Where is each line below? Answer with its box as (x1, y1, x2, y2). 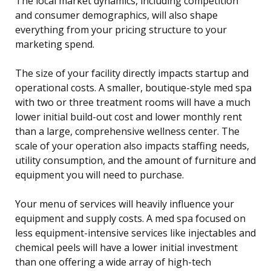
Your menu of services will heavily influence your (15, 197, 234, 211)
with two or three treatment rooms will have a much (15, 96, 250, 109)
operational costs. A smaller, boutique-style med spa (15, 81, 252, 95)
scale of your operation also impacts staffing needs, (15, 139, 249, 153)
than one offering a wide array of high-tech (15, 255, 211, 269)
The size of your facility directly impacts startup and (15, 67, 249, 80)
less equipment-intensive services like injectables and (15, 226, 256, 240)
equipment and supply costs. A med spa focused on (15, 212, 246, 226)
